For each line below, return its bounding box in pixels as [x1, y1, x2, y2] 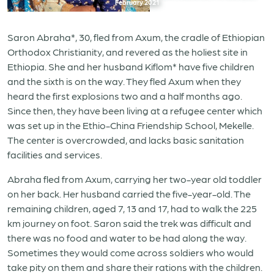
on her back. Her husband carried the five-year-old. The [7, 188, 251, 199]
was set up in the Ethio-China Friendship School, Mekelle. [7, 119, 254, 131]
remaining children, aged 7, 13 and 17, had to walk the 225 [7, 202, 257, 214]
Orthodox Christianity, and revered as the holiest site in [7, 46, 248, 57]
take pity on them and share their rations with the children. [7, 261, 262, 273]
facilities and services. [7, 149, 102, 160]
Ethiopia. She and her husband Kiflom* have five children [7, 61, 254, 72]
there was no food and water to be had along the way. [7, 232, 246, 243]
